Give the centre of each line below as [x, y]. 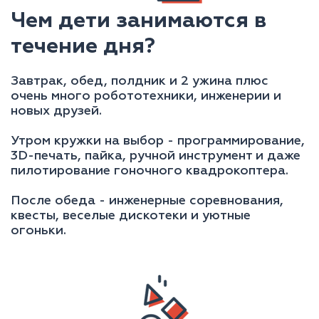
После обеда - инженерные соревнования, [147, 201]
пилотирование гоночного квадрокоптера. [150, 171]
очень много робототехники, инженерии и [146, 96]
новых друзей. [56, 111]
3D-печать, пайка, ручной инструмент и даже [156, 156]
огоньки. [38, 231]
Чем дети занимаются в [138, 22]
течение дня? [83, 47]
